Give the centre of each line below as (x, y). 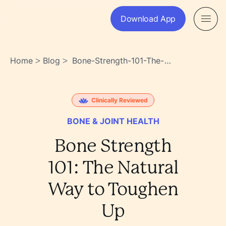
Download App (148, 19)
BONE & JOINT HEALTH (113, 121)
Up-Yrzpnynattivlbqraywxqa (126, 85)
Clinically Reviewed (120, 100)
